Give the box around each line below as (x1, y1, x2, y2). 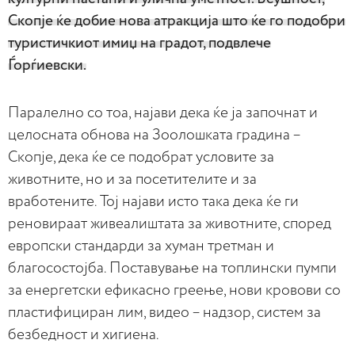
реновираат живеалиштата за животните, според (8, 216, 331, 231)
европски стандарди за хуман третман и (8, 238, 274, 254)
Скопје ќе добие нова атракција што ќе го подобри (8, 13, 345, 29)
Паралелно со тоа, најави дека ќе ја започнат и (8, 105, 318, 120)
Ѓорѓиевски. (8, 57, 86, 73)
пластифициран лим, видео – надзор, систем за (8, 304, 321, 320)
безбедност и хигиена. (8, 326, 159, 342)
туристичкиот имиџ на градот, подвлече (8, 35, 271, 51)
